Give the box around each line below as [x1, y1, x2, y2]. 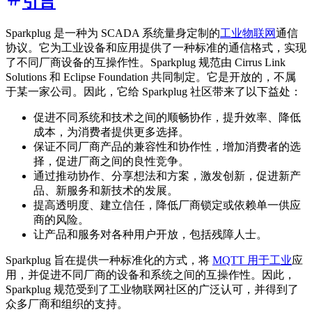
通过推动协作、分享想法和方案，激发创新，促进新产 [33, 170, 301, 182]
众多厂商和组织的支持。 [6, 298, 128, 311]
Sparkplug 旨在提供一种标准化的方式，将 [6, 254, 212, 267]
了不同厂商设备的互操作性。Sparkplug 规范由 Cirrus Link [6, 56, 286, 69]
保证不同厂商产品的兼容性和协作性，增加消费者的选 [33, 141, 301, 153]
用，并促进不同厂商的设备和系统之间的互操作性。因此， [6, 269, 295, 281]
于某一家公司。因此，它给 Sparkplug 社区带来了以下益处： [6, 86, 302, 98]
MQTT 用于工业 [212, 254, 292, 267]
